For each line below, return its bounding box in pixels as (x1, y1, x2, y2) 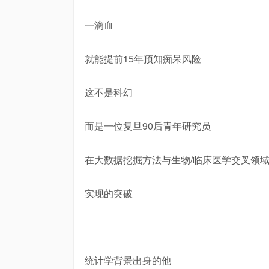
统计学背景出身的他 (85, 253, 171, 267)
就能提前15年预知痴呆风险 (85, 52, 201, 65)
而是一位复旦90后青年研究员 (85, 119, 211, 133)
